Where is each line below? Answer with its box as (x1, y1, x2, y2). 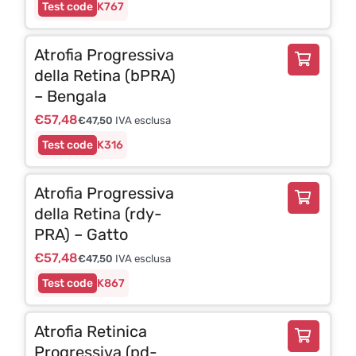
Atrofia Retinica (33, 321, 147, 341)
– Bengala (33, 86, 106, 106)
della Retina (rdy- (33, 203, 162, 223)
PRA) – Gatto (33, 224, 128, 244)
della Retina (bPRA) (33, 65, 176, 85)
